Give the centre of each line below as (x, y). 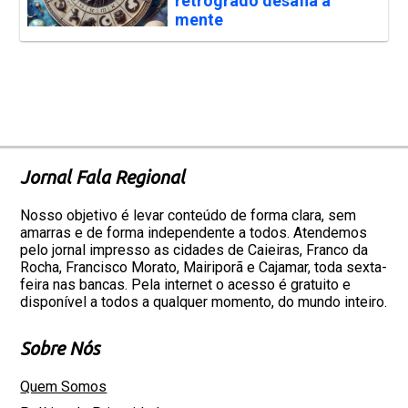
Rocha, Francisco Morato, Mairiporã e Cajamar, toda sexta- (204, 267)
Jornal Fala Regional (103, 177)
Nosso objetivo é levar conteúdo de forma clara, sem (189, 215)
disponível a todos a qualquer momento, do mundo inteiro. (204, 302)
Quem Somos (64, 387)
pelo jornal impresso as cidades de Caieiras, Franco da (194, 250)
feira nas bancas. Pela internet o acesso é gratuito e (186, 285)
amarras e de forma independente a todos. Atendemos (194, 233)
